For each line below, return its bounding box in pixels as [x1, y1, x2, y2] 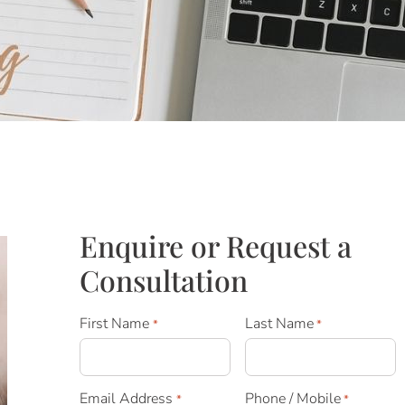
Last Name [245, 314, 315, 334]
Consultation [80, 260, 249, 299]
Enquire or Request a [80, 226, 353, 265]
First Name [80, 314, 150, 334]
